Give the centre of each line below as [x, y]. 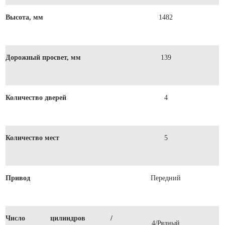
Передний [166, 178]
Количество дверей [36, 97]
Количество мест [33, 138]
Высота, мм [25, 17]
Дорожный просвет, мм [43, 57]
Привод [18, 178]
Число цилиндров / [59, 218]
